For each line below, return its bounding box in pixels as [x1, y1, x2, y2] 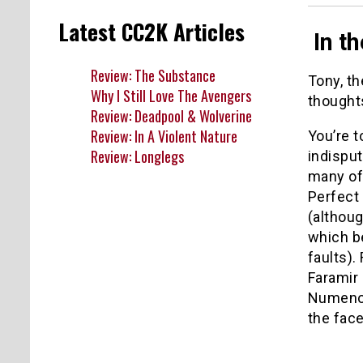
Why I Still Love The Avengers [91, 84, 251, 106]
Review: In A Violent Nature [91, 125, 237, 147]
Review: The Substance [91, 64, 216, 86]
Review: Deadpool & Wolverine [91, 105, 252, 126]
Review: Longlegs [91, 145, 184, 167]
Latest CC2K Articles [58, 15, 245, 49]
